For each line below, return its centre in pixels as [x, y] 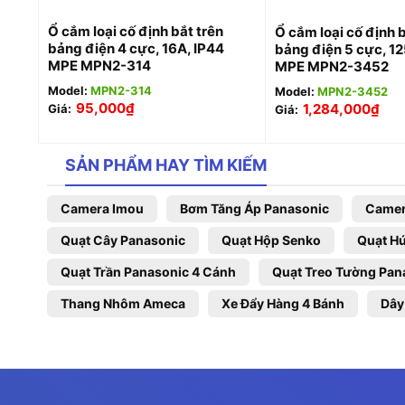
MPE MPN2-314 [99, 66]
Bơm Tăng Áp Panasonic [254, 209]
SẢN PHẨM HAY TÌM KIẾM [166, 165]
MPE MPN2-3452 [331, 67]
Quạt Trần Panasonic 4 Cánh [148, 272]
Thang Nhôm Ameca [123, 304]
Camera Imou [102, 209]
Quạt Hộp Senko [271, 240]
